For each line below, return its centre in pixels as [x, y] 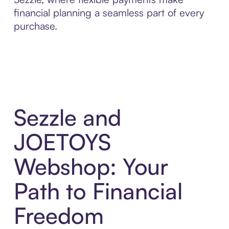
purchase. [35, 26]
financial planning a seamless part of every [109, 12]
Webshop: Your [91, 167]
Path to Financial [98, 191]
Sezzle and [67, 118]
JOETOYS [62, 142]
